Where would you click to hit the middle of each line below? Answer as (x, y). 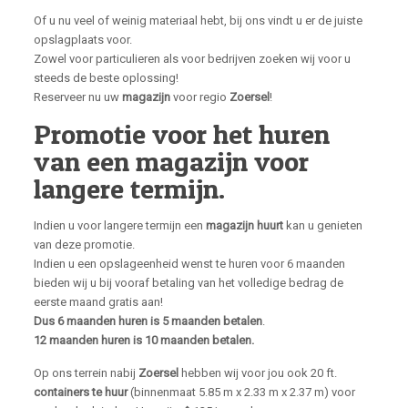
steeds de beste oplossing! (106, 78)
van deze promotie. (84, 245)
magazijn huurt (244, 225)
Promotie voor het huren (181, 134)
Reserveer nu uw (77, 97)
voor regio (199, 97)
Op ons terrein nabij (86, 373)
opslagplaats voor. (82, 40)
